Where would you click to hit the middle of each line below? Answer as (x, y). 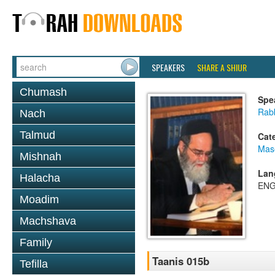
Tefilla (34, 264)
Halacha (40, 178)
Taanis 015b (181, 261)
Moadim (39, 199)
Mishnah (41, 157)
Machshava (48, 221)
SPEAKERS (168, 67)
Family (36, 242)
